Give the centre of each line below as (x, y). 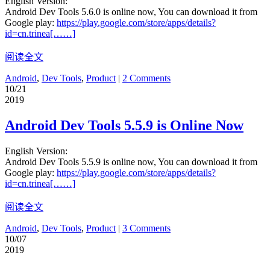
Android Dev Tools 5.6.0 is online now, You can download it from (131, 12)
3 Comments (146, 228)
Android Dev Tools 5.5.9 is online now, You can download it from (131, 162)
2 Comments (146, 78)
